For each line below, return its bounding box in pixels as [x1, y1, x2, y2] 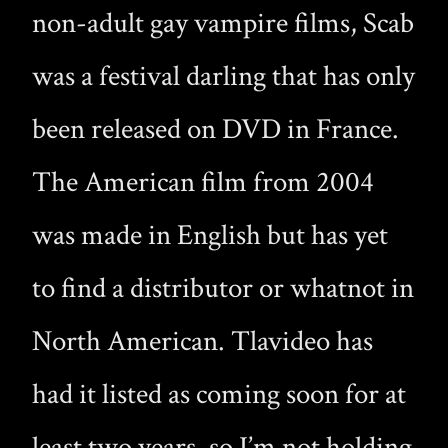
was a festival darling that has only [32, 57, 415, 95]
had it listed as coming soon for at [32, 375, 406, 413]
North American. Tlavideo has [32, 322, 373, 360]
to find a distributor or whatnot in [32, 269, 414, 307]
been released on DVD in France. [32, 110, 399, 148]
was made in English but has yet [32, 216, 388, 254]
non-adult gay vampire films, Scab [32, 4, 414, 42]
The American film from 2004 [32, 163, 374, 201]
